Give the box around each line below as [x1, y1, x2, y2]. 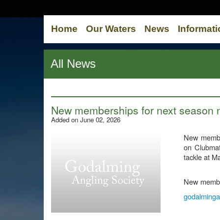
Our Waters [86, 24, 136, 34]
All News [51, 57, 96, 70]
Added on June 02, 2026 [51, 115, 120, 124]
